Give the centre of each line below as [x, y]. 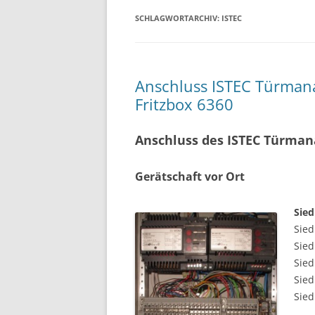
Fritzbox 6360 [184, 104]
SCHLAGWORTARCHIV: [178, 18]
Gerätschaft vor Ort [190, 176]
